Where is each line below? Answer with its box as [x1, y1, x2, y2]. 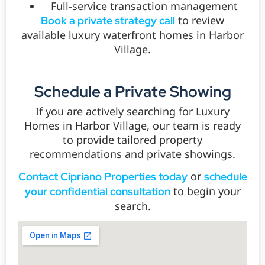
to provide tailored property [63, 132, 202, 147]
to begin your [170, 183, 241, 198]
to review [175, 13, 224, 28]
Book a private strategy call [41, 14, 175, 28]
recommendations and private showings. [30, 146, 235, 161]
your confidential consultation [24, 184, 170, 198]
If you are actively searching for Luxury [35, 104, 230, 118]
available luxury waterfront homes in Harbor [21, 28, 244, 43]
